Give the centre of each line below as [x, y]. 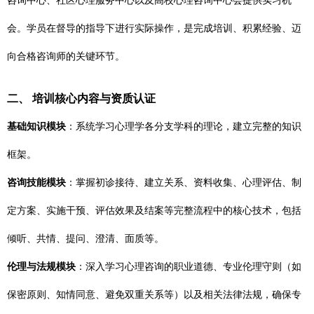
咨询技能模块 [36, 182]
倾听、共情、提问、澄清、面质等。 [86, 238]
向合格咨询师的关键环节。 [66, 56]
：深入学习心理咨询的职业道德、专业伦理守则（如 [189, 266]
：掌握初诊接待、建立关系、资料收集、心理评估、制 [184, 182]
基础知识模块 [36, 126]
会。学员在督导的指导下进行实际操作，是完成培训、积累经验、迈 [154, 28]
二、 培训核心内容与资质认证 [81, 98]
